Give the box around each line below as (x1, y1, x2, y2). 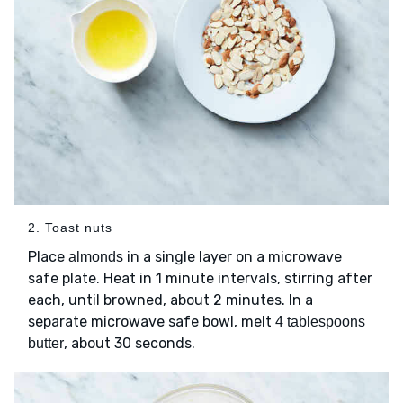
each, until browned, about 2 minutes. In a (28, 291, 313, 309)
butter (28, 336, 64, 352)
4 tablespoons (275, 314, 365, 330)
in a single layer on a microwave (123, 248, 342, 266)
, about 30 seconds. (64, 335, 195, 353)
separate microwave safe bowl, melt (28, 313, 275, 331)
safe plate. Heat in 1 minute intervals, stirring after (28, 270, 372, 288)
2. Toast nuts (28, 220, 112, 236)
